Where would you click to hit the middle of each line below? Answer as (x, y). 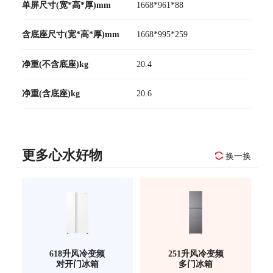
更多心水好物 (62, 155)
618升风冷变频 (77, 254)
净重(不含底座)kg (55, 64)
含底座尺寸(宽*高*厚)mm (70, 34)
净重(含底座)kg (51, 93)
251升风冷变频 (196, 254)
